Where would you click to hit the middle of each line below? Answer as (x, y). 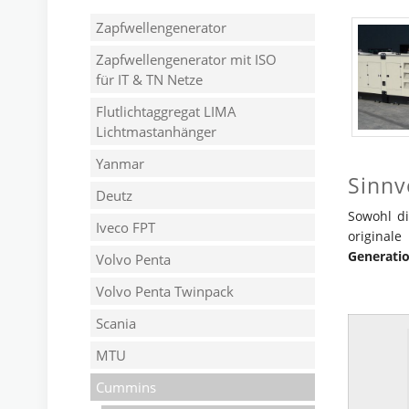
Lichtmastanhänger (156, 131)
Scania (116, 323)
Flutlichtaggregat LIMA (166, 111)
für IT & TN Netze (149, 79)
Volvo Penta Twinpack (165, 291)
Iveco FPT (126, 227)
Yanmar (120, 163)
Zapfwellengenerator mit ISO (186, 59)
